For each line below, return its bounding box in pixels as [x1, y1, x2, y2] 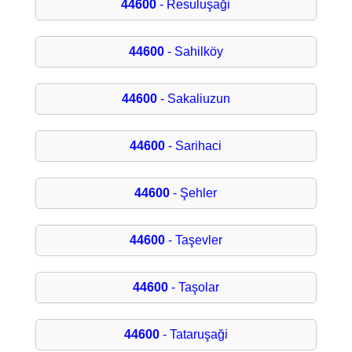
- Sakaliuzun [156, 92, 230, 106]
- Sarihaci [165, 139, 222, 153]
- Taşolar [167, 280, 219, 295]
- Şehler [170, 186, 218, 200]
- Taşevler [164, 233, 222, 247]
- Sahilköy [163, 45, 223, 59]
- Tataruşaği [159, 328, 228, 342]
